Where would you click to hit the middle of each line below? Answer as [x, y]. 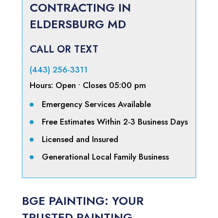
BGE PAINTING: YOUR [82, 201]
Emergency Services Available [96, 104]
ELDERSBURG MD [78, 24]
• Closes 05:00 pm [111, 85]
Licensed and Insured [80, 139]
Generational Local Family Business [105, 157]
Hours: [42, 85]
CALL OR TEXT [64, 50]
